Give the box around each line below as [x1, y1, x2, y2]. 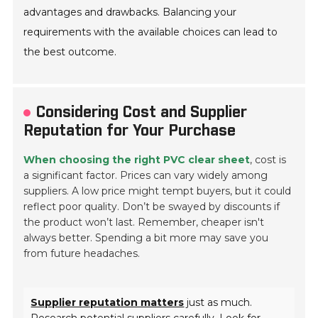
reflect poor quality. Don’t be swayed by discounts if [23, 200, 280, 214]
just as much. [184, 296, 253, 309]
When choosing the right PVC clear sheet [23, 153, 251, 167]
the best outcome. [23, 45, 117, 59]
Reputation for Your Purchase [23, 121, 236, 142]
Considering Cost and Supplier [36, 102, 248, 124]
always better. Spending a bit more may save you [23, 231, 269, 245]
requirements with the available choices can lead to [23, 26, 278, 39]
